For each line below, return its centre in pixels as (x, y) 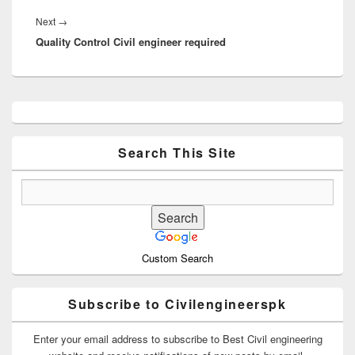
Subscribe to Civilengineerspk (177, 303)
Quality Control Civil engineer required (131, 42)
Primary (29, 108)
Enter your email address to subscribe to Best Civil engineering (177, 338)
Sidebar (29, 122)
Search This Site (177, 152)
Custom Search (177, 258)
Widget (27, 136)
